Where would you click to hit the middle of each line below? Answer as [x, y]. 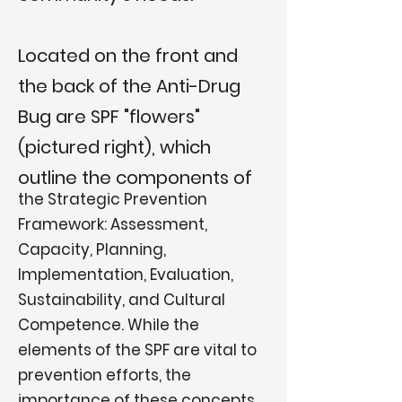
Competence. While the [109, 325]
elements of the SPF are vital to [137, 350]
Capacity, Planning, [92, 249]
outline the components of [135, 178]
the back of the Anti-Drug [129, 86]
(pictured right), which [114, 147]
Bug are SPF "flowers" [109, 117]
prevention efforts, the [105, 375]
